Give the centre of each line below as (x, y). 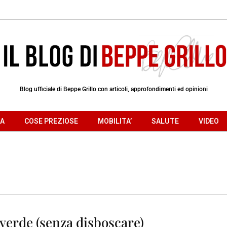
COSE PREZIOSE (51, 121)
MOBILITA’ (115, 121)
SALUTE (165, 121)
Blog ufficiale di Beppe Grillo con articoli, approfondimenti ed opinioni (113, 89)
